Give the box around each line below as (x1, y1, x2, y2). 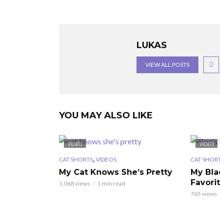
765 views (190, 190, 217, 197)
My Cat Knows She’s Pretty (59, 167, 172, 177)
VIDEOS (96, 155, 116, 163)
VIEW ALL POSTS (145, 61, 190, 68)
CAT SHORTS (59, 155, 93, 163)
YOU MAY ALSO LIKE (59, 110, 153, 121)
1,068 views (59, 179, 90, 187)
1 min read (97, 179, 125, 187)
